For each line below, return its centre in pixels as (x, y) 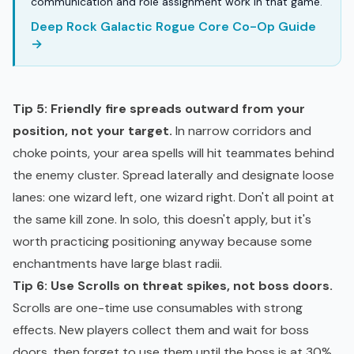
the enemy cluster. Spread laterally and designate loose (173, 175)
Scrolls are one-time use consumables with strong (158, 308)
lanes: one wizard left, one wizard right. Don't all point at (173, 198)
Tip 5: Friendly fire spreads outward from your (159, 109)
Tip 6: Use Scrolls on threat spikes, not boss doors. (173, 286)
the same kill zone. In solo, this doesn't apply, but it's (162, 220)
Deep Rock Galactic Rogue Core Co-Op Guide (173, 27)
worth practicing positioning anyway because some (162, 242)
